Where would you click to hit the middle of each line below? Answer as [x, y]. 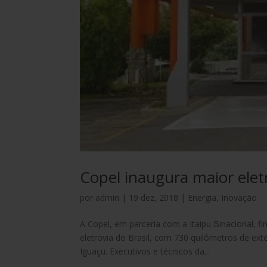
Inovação [239, 198]
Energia [202, 198]
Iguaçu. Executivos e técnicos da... [145, 252]
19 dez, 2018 [154, 198]
